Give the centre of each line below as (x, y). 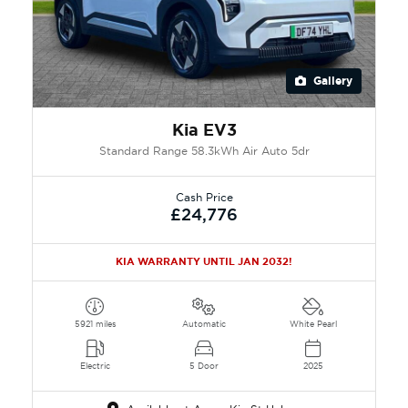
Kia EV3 (204, 130)
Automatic (204, 323)
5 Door (204, 365)
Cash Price (204, 197)
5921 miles (95, 323)
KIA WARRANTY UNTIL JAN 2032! (204, 261)
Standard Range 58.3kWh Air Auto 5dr (204, 150)
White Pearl (313, 323)
